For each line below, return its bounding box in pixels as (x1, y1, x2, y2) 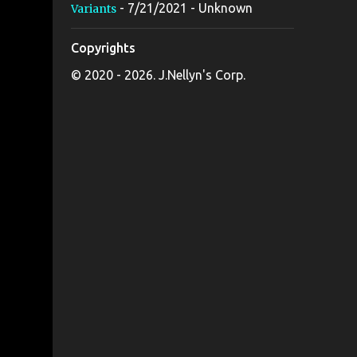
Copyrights (70, 41, 135, 55)
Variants (70, 2, 116, 16)
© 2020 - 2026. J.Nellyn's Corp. (70, 68, 245, 82)
